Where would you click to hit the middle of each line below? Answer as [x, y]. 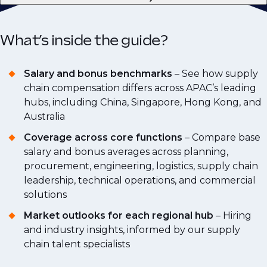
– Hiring [232, 215]
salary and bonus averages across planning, [126, 152]
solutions [45, 195]
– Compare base [223, 137]
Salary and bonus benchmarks [98, 74]
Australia [44, 117]
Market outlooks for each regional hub [119, 215]
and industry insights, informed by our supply [132, 230]
